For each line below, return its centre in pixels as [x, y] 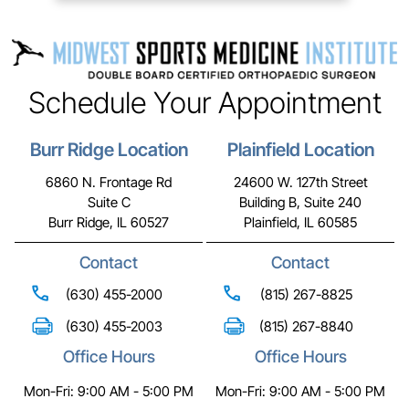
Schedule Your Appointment [204, 103]
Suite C [109, 203]
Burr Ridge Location [109, 150]
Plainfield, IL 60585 [300, 223]
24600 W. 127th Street [300, 183]
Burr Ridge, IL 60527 [109, 223]
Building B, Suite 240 [300, 203]
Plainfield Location [300, 150]
